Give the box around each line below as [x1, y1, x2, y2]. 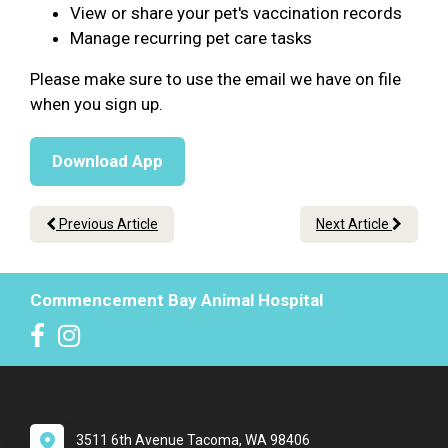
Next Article [316, 216, 392, 233]
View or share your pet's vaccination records [70, 3, 402, 24]
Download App [52, 151, 163, 172]
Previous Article [56, 216, 158, 233]
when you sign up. [30, 94, 167, 115]
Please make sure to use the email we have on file [30, 69, 401, 90]
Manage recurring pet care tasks [70, 28, 312, 49]
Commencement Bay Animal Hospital [30, 290, 323, 311]
